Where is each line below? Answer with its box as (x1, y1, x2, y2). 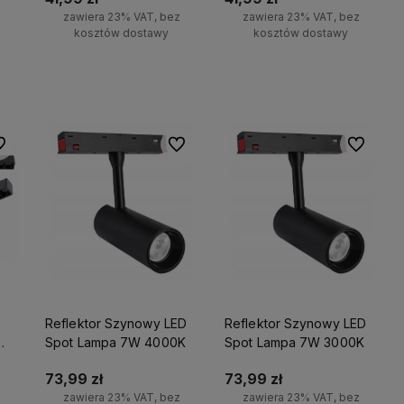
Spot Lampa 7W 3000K (225, 335, 364, 351)
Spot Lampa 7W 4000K (45, 335, 186, 351)
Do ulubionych (168, 136, 243, 151)
